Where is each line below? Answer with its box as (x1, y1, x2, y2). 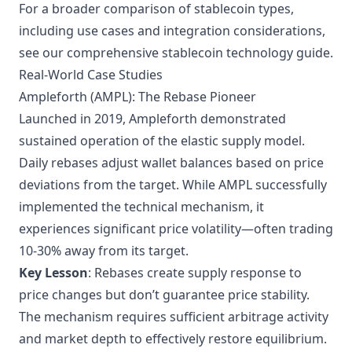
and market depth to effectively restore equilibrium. (19, 330, 327, 347)
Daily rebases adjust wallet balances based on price (19, 154, 324, 171)
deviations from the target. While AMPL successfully (19, 176, 327, 193)
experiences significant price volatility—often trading (19, 220, 333, 237)
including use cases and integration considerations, (19, 22, 325, 39)
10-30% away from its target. (19, 242, 189, 259)
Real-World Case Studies (19, 66, 163, 83)
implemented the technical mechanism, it (19, 198, 264, 215)
